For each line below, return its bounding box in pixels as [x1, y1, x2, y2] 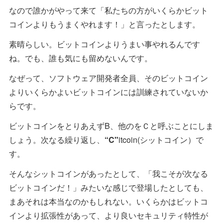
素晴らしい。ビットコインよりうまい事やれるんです [9, 38, 200, 50]
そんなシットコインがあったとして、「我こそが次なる [9, 168, 208, 180]
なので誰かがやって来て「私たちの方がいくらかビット [9, 4, 208, 16]
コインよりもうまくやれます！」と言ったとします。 [9, 18, 200, 30]
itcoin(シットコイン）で [118, 134, 204, 146]
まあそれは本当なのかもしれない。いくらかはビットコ [9, 196, 208, 208]
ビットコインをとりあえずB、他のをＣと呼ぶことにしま [9, 120, 214, 132]
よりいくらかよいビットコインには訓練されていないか [9, 86, 208, 98]
